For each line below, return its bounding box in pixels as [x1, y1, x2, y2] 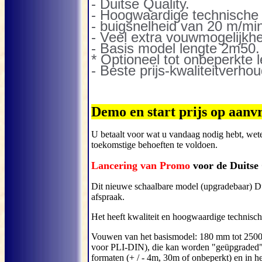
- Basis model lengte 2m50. [91, 40, 260, 56]
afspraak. [91, 192, 125, 202]
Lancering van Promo [91, 160, 193, 171]
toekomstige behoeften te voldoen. [91, 140, 218, 150]
